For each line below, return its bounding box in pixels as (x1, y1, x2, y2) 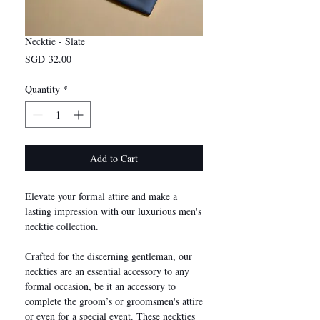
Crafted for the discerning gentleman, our (25, 249, 192, 263)
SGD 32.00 (25, 51, 71, 66)
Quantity (25, 81, 60, 96)
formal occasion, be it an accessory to (25, 279, 176, 293)
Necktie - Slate (25, 34, 85, 48)
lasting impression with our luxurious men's (25, 204, 201, 218)
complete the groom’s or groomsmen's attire (25, 294, 203, 308)
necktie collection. (25, 219, 99, 233)
